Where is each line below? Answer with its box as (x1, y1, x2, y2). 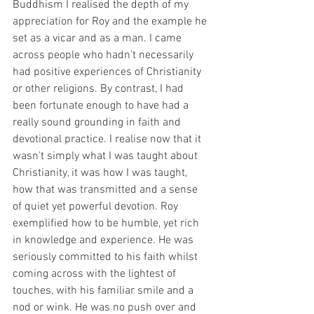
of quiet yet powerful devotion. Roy (13, 200, 181, 214)
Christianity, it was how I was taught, (13, 166, 190, 181)
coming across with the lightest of (13, 267, 179, 282)
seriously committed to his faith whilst (13, 250, 200, 265)
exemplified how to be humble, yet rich (13, 217, 202, 231)
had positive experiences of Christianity (13, 65, 204, 80)
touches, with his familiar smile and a (13, 284, 196, 299)
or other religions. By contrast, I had (13, 82, 186, 97)
